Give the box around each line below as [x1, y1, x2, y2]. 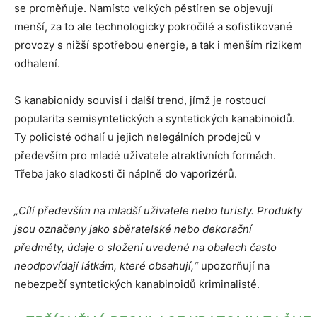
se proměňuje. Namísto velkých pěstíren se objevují [14, 1, 273, 15]
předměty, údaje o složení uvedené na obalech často [14, 241, 277, 254]
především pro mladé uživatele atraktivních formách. [14, 149, 276, 162]
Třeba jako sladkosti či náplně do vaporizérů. [14, 167, 237, 180]
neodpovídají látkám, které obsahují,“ [14, 259, 201, 272]
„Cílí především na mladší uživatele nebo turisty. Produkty [14, 204, 302, 217]
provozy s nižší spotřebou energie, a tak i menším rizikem [14, 38, 302, 52]
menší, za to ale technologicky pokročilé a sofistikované [14, 20, 292, 33]
